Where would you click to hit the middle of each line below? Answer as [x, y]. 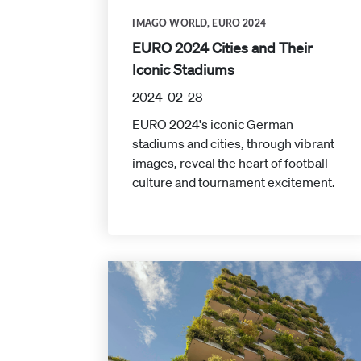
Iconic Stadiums [184, 70]
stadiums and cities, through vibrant [234, 144]
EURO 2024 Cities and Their [223, 48]
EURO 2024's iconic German [213, 124]
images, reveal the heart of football [230, 163]
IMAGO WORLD [170, 24]
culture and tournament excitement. [234, 183]
